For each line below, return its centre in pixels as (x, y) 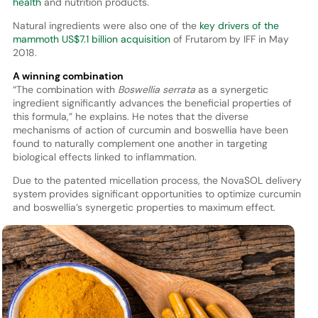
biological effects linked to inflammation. (104, 157)
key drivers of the (239, 26)
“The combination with (65, 90)
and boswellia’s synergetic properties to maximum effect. (144, 208)
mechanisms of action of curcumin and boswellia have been (150, 130)
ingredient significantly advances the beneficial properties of (152, 103)
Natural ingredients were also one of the (106, 26)
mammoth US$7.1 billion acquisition (93, 39)
